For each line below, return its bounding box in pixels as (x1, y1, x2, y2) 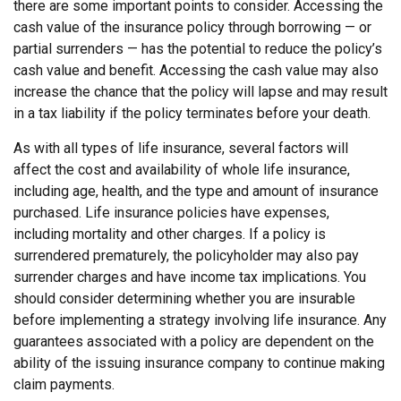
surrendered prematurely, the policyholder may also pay (13, 247, 359, 264)
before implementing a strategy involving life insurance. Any (13, 311, 387, 328)
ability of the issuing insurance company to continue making (13, 354, 385, 371)
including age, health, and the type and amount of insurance (13, 183, 379, 200)
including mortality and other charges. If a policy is (13, 226, 326, 243)
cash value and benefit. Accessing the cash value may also (13, 62, 379, 79)
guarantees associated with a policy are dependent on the (13, 333, 374, 350)
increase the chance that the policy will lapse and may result (13, 83, 388, 100)
